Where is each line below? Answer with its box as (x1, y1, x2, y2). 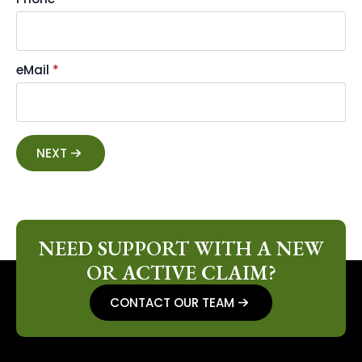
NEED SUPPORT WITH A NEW (38, 235, 324, 261)
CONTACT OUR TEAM (110, 294, 235, 311)
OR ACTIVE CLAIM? (86, 259, 276, 285)
